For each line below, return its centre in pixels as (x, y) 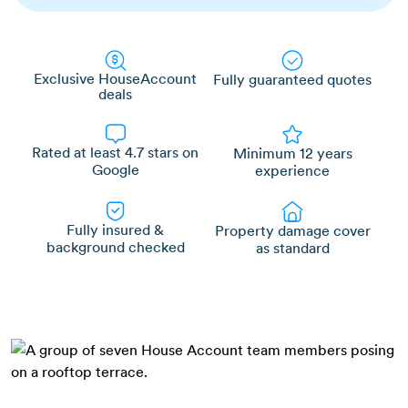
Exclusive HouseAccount (116, 78)
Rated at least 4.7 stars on (116, 152)
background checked (115, 246)
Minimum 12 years (292, 153)
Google (115, 169)
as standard (292, 247)
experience (293, 170)
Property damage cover (292, 230)
